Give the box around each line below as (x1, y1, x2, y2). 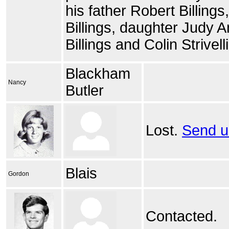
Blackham (65, 65, 130, 82)
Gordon (8, 170, 29, 177)
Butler (65, 82, 104, 99)
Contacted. (146, 208, 217, 224)
